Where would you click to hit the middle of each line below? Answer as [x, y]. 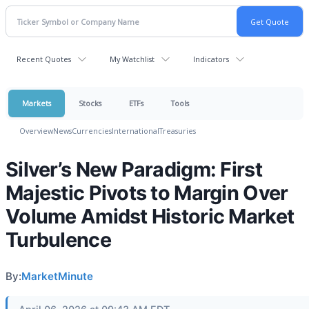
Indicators [211, 59]
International [136, 131]
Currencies [92, 131]
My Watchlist [132, 59]
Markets [37, 103]
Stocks [90, 103]
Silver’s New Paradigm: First [134, 169]
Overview [36, 131]
